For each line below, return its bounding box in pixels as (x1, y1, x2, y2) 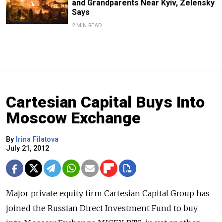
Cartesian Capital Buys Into (6, 93, 205, 112)
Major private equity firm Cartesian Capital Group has (6, 188, 210, 199)
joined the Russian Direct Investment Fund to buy (6, 203, 198, 214)
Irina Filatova (16, 135, 58, 144)
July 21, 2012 (6, 144, 49, 153)
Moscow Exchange (6, 109, 141, 128)
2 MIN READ (71, 22, 102, 29)
